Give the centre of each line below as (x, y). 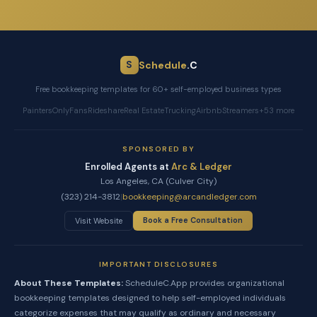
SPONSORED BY (158, 149)
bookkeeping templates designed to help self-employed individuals (150, 298)
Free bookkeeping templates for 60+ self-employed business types (158, 89)
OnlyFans (70, 110)
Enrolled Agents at (127, 166)
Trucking (180, 110)
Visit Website (99, 220)
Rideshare (106, 110)
